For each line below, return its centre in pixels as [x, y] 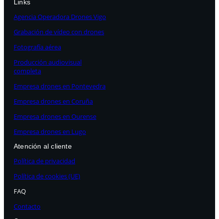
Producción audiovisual [48, 62]
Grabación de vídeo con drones [59, 32]
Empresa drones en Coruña [53, 101]
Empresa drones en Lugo [50, 132]
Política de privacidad [44, 161]
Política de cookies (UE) [47, 176]
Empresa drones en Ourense [55, 117]
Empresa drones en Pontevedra [60, 86]
